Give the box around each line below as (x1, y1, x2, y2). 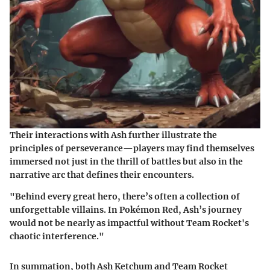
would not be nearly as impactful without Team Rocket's (10, 218, 249, 229)
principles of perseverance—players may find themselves (10, 143, 254, 154)
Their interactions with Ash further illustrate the (10, 130, 217, 141)
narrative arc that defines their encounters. (10, 169, 194, 181)
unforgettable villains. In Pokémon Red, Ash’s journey (10, 204, 242, 216)
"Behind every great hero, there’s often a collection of (10, 191, 240, 202)
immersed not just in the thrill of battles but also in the (10, 156, 243, 168)
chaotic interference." (10, 231, 104, 242)
